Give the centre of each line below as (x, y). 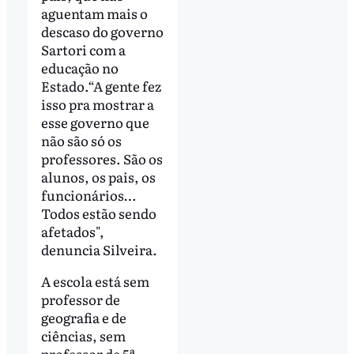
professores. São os (102, 159)
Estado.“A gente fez (101, 86)
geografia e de (83, 318)
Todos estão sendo (98, 213)
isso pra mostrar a (97, 104)
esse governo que (95, 122)
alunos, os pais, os (98, 177)
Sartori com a (83, 50)
